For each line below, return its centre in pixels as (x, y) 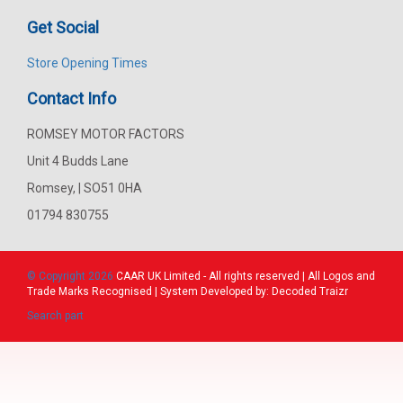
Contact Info (72, 98)
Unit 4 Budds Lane (78, 161)
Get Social (63, 27)
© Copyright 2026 (72, 276)
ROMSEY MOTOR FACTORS (106, 134)
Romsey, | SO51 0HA (85, 188)
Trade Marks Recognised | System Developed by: (149, 291)
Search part (55, 315)
